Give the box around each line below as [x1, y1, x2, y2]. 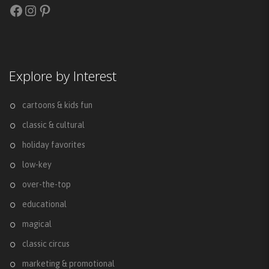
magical [22, 219, 52, 229]
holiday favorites [22, 140, 85, 150]
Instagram [23, 1, 86, 18]
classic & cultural [22, 120, 85, 130]
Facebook [8, 1, 67, 18]
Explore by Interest [9, 67, 116, 85]
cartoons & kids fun [22, 100, 92, 110]
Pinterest [37, 1, 92, 18]
